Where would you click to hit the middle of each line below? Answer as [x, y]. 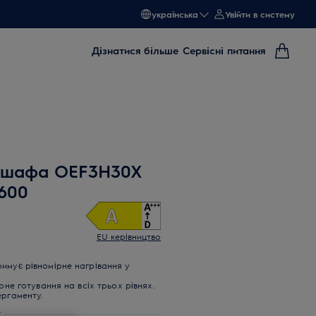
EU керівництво [129, 236]
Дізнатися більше [135, 50]
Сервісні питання [224, 50]
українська [175, 14]
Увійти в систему [260, 14]
